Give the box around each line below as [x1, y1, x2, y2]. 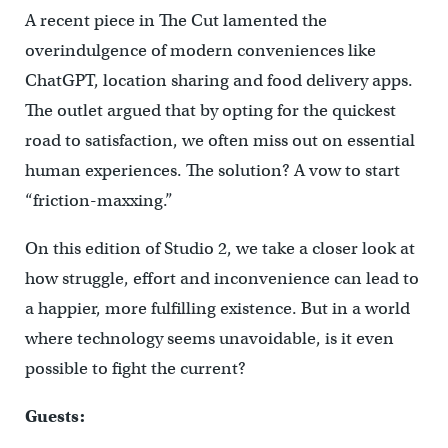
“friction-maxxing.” [24, 189, 173, 211]
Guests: [24, 405, 85, 427]
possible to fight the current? [24, 357, 246, 379]
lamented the [218, 9, 327, 31]
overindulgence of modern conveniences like [24, 39, 376, 61]
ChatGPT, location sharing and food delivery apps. [24, 69, 413, 91]
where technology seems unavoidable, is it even [24, 327, 394, 349]
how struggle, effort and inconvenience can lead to [24, 267, 419, 289]
